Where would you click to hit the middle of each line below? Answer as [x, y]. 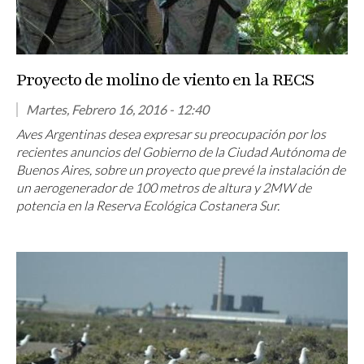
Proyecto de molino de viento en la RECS [165, 80]
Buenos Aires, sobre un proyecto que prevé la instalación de [181, 169]
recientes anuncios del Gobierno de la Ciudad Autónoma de [181, 151]
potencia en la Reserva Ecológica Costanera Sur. [148, 205]
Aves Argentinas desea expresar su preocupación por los [171, 133]
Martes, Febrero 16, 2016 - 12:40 [117, 109]
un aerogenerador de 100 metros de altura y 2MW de [164, 187]
